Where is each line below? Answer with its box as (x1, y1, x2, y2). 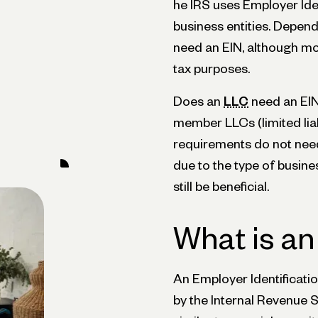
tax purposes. (173, 64, 250, 73)
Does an (173, 97, 224, 106)
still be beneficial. (173, 182, 269, 191)
